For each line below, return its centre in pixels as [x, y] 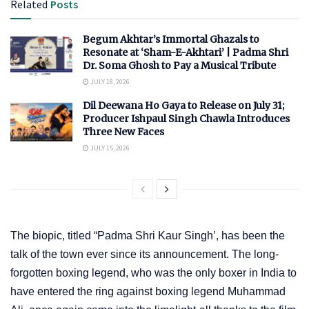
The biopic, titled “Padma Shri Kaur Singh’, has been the [148, 236]
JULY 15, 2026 [109, 148]
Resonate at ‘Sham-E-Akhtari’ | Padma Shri [186, 53]
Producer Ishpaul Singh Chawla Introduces [186, 119]
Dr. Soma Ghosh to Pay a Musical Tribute [179, 66]
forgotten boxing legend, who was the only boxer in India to [153, 273]
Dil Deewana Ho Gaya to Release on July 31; [183, 106]
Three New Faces [123, 132]
